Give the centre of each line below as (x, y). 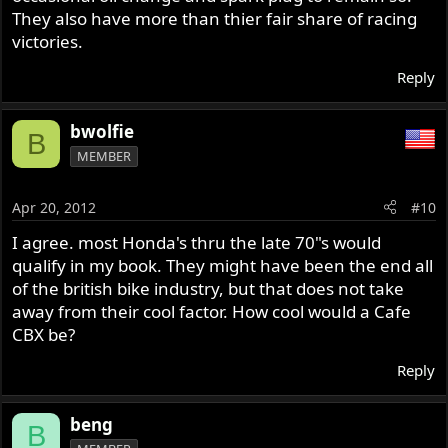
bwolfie (102, 132)
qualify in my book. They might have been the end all (223, 265)
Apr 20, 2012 (54, 207)
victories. (48, 42)
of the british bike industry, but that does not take (208, 288)
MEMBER (104, 156)
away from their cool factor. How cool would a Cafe (212, 311)
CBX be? (44, 334)
